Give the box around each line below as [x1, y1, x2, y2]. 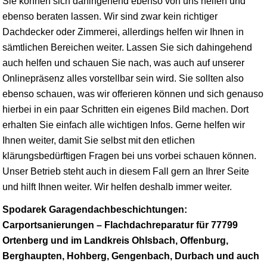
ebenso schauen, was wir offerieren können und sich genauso [2, 89, 263, 99]
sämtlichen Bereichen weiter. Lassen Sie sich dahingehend [2, 42, 252, 52]
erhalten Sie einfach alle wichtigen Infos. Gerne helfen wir [2, 120, 245, 130]
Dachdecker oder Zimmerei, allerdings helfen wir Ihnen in [2, 27, 244, 37]
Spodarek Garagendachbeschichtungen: [2, 204, 187, 215]
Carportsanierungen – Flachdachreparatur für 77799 [2, 220, 238, 230]
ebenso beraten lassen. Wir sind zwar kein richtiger [2, 11, 218, 21]
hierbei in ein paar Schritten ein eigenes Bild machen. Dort [2, 104, 249, 114]
